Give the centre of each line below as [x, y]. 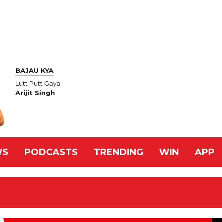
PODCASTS [51, 152]
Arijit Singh [35, 93]
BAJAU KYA [34, 70]
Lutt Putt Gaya [38, 83]
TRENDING [118, 152]
